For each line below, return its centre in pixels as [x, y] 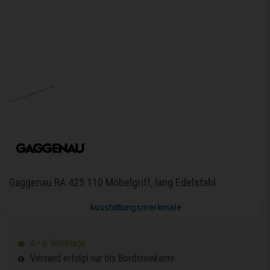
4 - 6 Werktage [57, 243]
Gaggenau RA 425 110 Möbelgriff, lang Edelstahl [112, 182]
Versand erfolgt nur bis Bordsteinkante [102, 258]
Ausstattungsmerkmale [135, 207]
